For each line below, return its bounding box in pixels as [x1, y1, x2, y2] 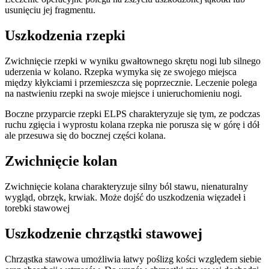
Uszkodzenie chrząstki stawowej [5, 225, 202, 241]
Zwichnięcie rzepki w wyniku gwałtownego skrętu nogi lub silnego [5, 56, 261, 67]
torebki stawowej [5, 203, 70, 214]
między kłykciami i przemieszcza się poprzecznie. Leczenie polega [5, 77, 257, 88]
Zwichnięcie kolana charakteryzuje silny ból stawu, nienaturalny [5, 181, 248, 192]
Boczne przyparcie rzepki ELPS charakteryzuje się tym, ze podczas [5, 109, 260, 119]
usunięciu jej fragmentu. [5, 5, 95, 16]
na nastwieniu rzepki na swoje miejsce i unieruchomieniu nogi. [5, 88, 242, 99]
